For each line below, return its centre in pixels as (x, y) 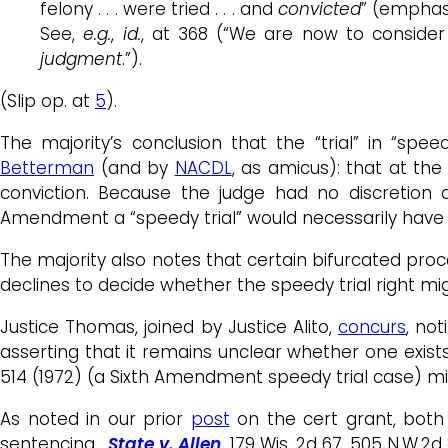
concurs (372, 326)
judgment (81, 58)
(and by (134, 167)
